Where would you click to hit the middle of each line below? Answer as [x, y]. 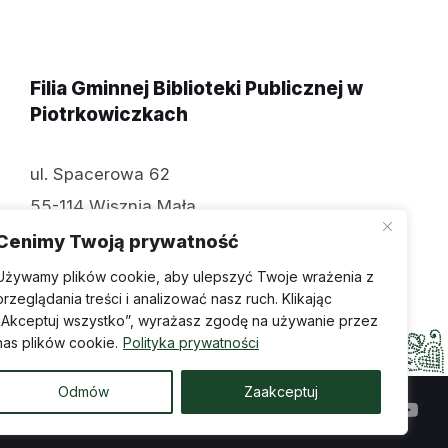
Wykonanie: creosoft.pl [162, 411]
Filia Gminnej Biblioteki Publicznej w [196, 88]
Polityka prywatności [191, 342]
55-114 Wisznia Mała [112, 206]
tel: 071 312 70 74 [100, 238]
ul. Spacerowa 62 [99, 174]
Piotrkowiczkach [108, 114]
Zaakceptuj [280, 391]
